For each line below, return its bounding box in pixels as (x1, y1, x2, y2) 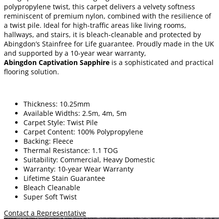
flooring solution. (4, 66, 59, 76)
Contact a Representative (4, 208, 86, 218)
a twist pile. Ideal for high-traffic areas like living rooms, (4, 20, 186, 30)
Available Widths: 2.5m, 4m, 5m (23, 108, 127, 118)
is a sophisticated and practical (109, 57, 214, 67)
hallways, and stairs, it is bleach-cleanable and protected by (4, 29, 201, 39)
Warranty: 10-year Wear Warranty (23, 164, 133, 174)
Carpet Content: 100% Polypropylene (23, 127, 143, 136)
